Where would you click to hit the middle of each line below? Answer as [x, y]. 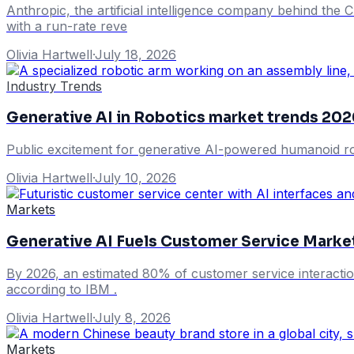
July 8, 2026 [133, 317]
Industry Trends [54, 86]
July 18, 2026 [136, 54]
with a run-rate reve [67, 26]
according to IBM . [62, 289]
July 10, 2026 [136, 178]
